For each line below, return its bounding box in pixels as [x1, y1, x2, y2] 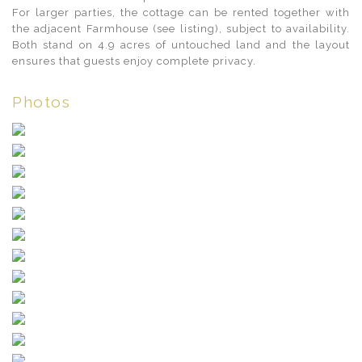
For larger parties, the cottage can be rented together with [12, 6, 350, 19]
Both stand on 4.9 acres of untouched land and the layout [12, 39, 350, 51]
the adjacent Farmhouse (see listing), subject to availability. [12, 23, 350, 35]
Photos [12, 93, 71, 112]
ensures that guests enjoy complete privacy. [12, 55, 256, 67]
